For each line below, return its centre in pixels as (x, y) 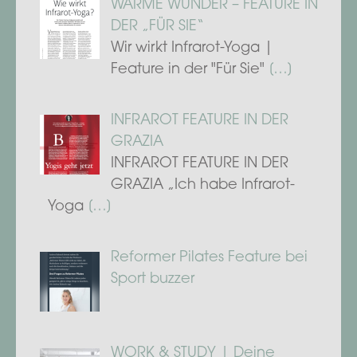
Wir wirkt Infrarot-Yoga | (192, 48)
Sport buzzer (152, 279)
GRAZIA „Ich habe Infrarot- (202, 185)
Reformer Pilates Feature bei (209, 258)
